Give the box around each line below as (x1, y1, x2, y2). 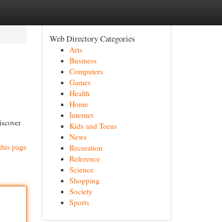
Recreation (69, 143, 103, 153)
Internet (69, 110, 93, 120)
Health (69, 88, 90, 98)
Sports (69, 197, 89, 207)
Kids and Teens (69, 121, 117, 131)
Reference (69, 154, 100, 164)
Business (69, 55, 97, 65)
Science (69, 165, 94, 174)
